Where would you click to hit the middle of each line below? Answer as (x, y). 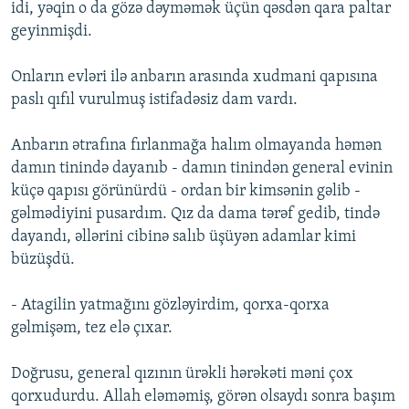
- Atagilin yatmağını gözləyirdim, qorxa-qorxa (170, 306)
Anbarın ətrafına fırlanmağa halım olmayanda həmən (196, 146)
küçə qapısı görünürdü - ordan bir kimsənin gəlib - (186, 192)
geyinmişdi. (52, 32)
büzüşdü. (43, 260)
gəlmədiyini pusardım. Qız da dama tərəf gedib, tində (195, 215)
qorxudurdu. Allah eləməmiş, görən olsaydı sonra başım (203, 397)
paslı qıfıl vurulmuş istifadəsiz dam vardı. (154, 100)
